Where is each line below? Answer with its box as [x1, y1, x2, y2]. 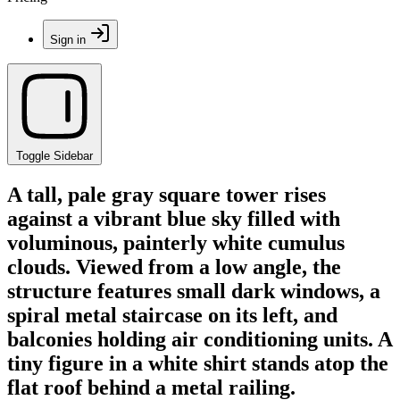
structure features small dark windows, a [7, 279, 380, 303]
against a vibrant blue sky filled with [7, 206, 340, 230]
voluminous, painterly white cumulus [7, 230, 345, 254]
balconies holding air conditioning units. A [7, 327, 392, 351]
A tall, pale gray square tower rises [7, 182, 326, 206]
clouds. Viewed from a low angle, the [7, 254, 341, 279]
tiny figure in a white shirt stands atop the [7, 351, 388, 375]
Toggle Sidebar [16, 149, 93, 162]
